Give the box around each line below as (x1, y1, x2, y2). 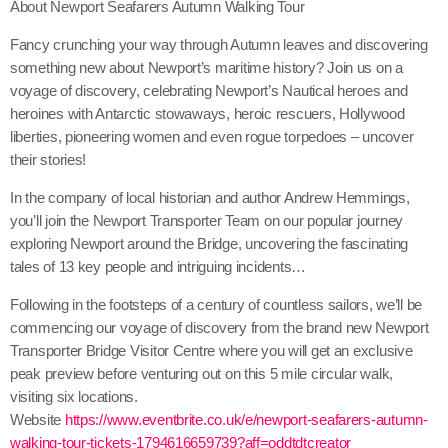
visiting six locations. (10, 388, 138, 406)
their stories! (10, 151, 87, 169)
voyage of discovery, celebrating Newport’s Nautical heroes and (10, 82, 408, 100)
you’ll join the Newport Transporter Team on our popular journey (10, 212, 403, 230)
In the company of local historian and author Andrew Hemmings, (10, 189, 410, 207)
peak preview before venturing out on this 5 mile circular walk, (10, 365, 393, 383)
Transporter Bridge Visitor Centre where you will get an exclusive (10, 342, 413, 360)
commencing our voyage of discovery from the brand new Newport (10, 319, 429, 337)
